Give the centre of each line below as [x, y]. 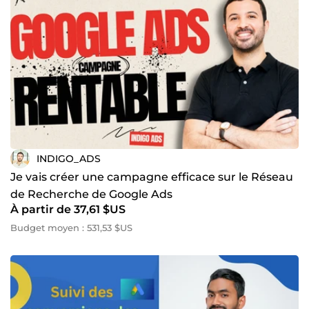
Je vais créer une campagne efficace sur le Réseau [152, 177]
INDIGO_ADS [69, 158]
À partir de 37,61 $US [68, 210]
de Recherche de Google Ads [91, 195]
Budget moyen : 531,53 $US [71, 228]
